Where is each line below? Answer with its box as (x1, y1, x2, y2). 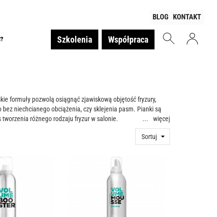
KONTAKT (173, 13, 201, 21)
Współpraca (108, 34, 148, 45)
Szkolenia (57, 34, 92, 45)
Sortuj (141, 133, 157, 140)
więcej (153, 115, 170, 123)
